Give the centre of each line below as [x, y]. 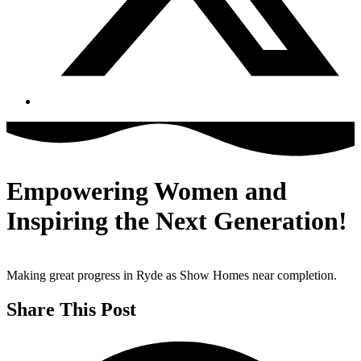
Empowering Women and [147, 191]
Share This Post [71, 309]
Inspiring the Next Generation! [177, 221]
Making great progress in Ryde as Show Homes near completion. [172, 275]
